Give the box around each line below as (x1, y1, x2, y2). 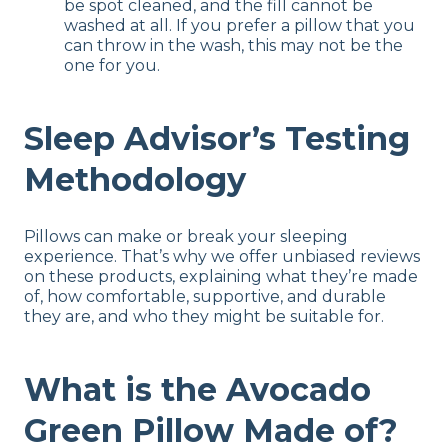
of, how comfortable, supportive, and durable (24, 286, 386, 306)
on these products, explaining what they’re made (24, 266, 418, 286)
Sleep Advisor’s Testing (24, 119, 410, 159)
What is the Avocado (24, 370, 371, 410)
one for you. (64, 55, 160, 75)
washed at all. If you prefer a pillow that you (64, 15, 415, 35)
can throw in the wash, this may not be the (64, 35, 403, 55)
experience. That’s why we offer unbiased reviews (24, 246, 420, 266)
